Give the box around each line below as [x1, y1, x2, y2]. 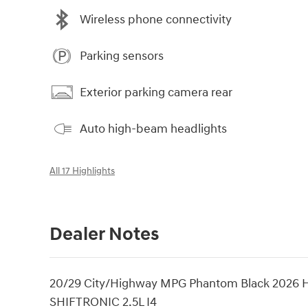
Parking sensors [80, 47, 164, 64]
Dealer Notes [49, 223, 159, 247]
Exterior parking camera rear [80, 84, 232, 100]
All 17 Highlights [49, 166, 115, 177]
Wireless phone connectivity [80, 11, 232, 27]
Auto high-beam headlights [80, 120, 227, 137]
